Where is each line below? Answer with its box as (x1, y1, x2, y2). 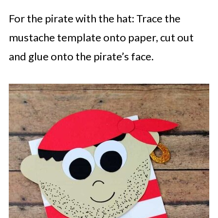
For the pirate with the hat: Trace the (8, 12, 181, 25)
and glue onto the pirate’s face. (8, 50, 154, 63)
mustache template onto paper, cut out (8, 31, 194, 44)
